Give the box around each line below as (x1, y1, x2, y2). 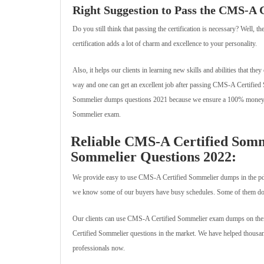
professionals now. (72, 244, 125, 252)
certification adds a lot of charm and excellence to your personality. (72, 39, 257, 48)
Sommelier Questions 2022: (71, 149, 236, 164)
